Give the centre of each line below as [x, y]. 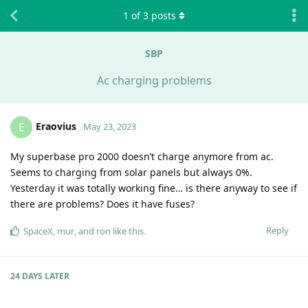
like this [127, 231]
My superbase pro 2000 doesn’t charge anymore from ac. [142, 156]
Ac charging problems [154, 80]
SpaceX [38, 231]
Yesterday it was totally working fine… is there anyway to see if [154, 188]
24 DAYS [26, 276]
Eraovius [56, 126]
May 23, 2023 [110, 126]
